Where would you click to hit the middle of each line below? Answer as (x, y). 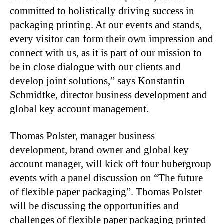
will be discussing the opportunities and (94, 206)
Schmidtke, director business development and (109, 95)
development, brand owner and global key (99, 150)
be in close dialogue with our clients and (95, 67)
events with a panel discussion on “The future (106, 178)
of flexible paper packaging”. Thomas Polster (106, 192)
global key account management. (79, 109)
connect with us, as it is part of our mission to (106, 53)
